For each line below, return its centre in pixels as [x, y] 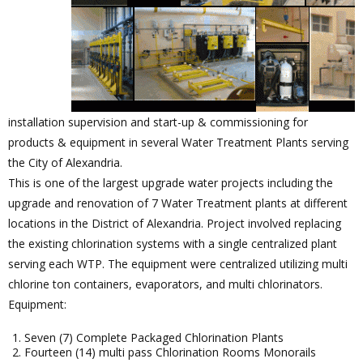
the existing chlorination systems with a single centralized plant [173, 243]
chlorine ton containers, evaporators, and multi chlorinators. [165, 284]
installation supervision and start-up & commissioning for [158, 122]
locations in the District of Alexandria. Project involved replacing [175, 223]
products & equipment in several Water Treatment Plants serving [178, 142]
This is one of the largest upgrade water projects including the [171, 182]
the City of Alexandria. [65, 162]
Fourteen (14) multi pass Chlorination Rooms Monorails [170, 352]
